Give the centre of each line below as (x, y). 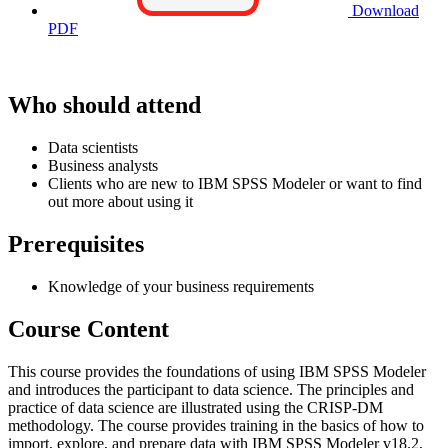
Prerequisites (76, 243)
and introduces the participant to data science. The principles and (211, 389)
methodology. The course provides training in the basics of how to (216, 425)
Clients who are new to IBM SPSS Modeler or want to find (235, 183)
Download (383, 11)
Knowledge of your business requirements (181, 286)
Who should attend (104, 105)
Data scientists (93, 147)
